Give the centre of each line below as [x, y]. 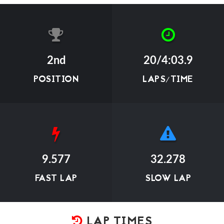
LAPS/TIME [168, 80]
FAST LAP [56, 179]
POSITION [56, 80]
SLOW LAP [168, 179]
